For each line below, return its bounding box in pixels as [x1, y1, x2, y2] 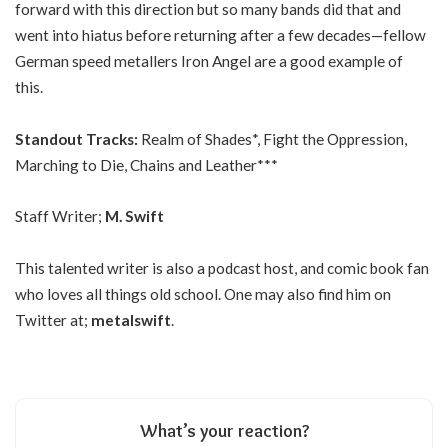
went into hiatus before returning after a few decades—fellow [15, 26, 426, 45]
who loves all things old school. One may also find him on [15, 284, 391, 303]
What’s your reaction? [139, 419, 309, 442]
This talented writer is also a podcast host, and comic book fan [15, 258, 429, 277]
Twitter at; [15, 310, 91, 329]
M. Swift [102, 207, 164, 226]
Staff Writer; [15, 207, 102, 226]
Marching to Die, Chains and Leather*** [15, 155, 278, 174]
